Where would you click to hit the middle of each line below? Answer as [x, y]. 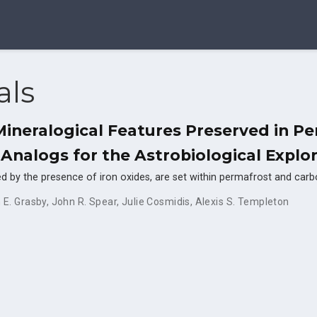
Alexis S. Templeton [242, 201]
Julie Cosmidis [156, 201]
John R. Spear [84, 201]
